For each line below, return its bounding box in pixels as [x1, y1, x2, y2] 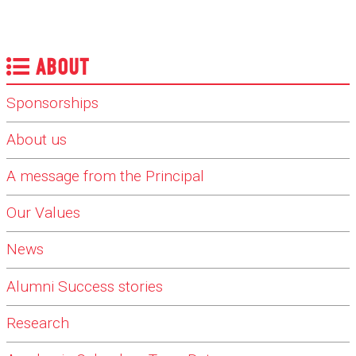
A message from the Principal [6, 167, 204, 186]
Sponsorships [6, 94, 99, 113]
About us [6, 130, 67, 149]
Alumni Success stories [6, 277, 163, 296]
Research [6, 314, 69, 333]
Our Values [6, 203, 80, 222]
